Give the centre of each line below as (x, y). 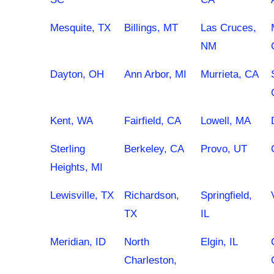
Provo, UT (224, 149)
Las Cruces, (228, 28)
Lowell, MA (226, 121)
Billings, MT (151, 28)
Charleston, (150, 260)
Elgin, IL (219, 242)
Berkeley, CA (154, 149)
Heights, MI (76, 167)
